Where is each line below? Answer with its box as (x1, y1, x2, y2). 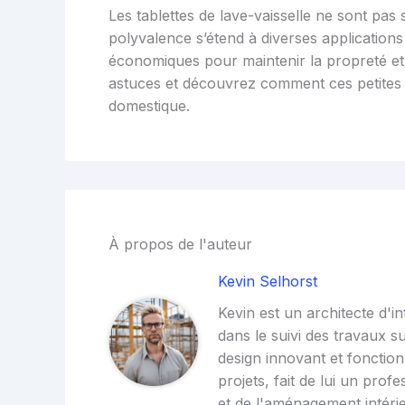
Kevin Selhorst (218, 271, 318, 290)
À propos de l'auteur (108, 234, 252, 253)
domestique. (108, 96, 190, 115)
